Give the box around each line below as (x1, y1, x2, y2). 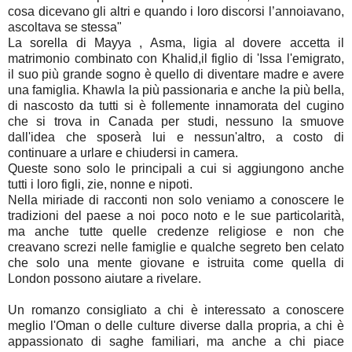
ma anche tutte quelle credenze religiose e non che (8, 224, 344, 238)
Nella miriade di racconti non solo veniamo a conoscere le (8, 192, 344, 207)
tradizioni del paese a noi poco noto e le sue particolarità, (8, 208, 344, 222)
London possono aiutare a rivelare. (8, 271, 201, 285)
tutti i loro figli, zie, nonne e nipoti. (8, 177, 192, 191)
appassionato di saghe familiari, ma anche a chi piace (8, 334, 344, 348)
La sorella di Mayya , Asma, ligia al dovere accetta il (8, 35, 344, 49)
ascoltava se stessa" (8, 20, 122, 34)
